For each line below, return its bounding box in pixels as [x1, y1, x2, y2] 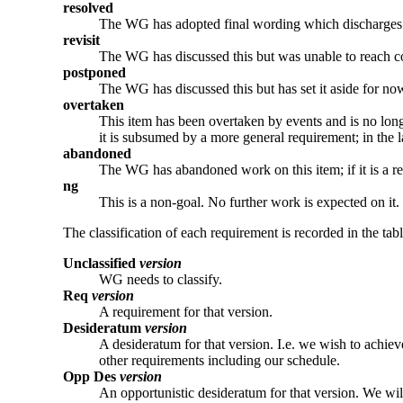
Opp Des [63, 368, 120, 384]
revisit [63, 31, 100, 48]
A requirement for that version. [99, 303, 273, 319]
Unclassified [63, 255, 139, 271]
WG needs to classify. [99, 271, 222, 287]
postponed [63, 64, 126, 80]
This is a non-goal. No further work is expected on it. [99, 193, 399, 210]
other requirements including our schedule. [99, 352, 340, 368]
